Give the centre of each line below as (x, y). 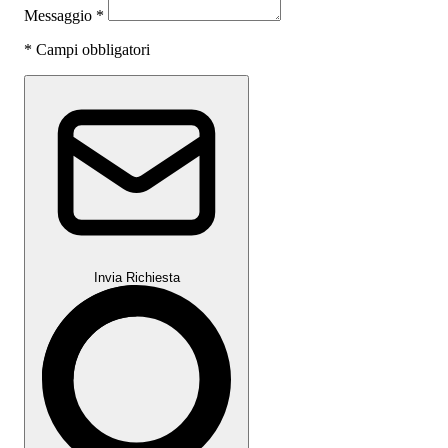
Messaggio (60, 15)
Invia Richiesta (136, 277)
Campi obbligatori (91, 49)
